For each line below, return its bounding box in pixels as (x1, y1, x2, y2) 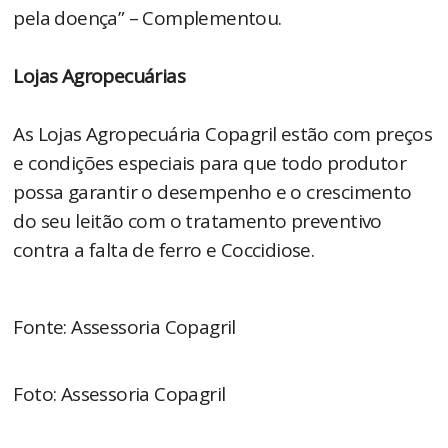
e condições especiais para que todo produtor (13, 150, 407, 177)
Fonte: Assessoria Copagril (13, 314, 236, 341)
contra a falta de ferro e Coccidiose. (13, 237, 315, 264)
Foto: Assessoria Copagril (13, 381, 226, 408)
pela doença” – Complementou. (13, 5, 282, 32)
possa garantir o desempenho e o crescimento (13, 179, 412, 206)
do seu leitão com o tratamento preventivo (13, 208, 382, 235)
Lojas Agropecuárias (13, 63, 186, 90)
